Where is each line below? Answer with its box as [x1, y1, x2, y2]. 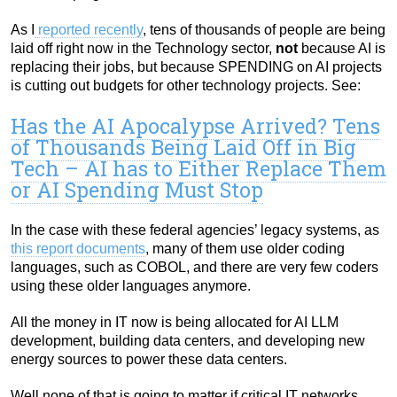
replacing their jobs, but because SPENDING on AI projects [11, 59, 382, 75]
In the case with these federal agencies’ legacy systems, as [11, 222, 379, 238]
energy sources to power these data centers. [11, 352, 287, 368]
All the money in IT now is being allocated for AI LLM [11, 315, 339, 331]
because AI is [298, 41, 385, 57]
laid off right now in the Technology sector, [11, 41, 276, 57]
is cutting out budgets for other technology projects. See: [11, 78, 361, 94]
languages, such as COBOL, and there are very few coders [11, 260, 378, 276]
